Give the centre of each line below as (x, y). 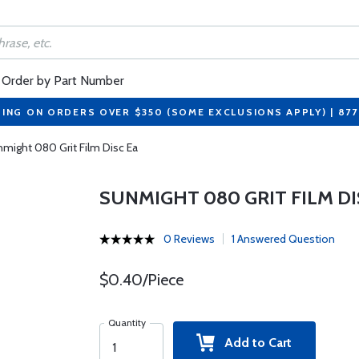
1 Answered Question (283, 239)
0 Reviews (189, 239)
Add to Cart (254, 343)
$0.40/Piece (141, 280)
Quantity (127, 323)
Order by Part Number (63, 81)
